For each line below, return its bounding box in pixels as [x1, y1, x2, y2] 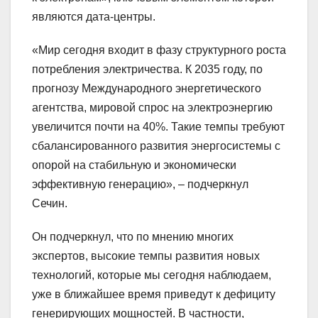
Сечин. [32, 197, 67, 210]
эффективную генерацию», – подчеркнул [32, 178, 248, 191]
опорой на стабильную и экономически [32, 159, 236, 172]
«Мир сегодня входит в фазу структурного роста [32, 44, 286, 57]
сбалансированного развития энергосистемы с [32, 140, 280, 153]
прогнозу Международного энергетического [32, 82, 261, 95]
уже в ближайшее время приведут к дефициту [32, 288, 275, 301]
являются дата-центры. [32, 11, 155, 23]
